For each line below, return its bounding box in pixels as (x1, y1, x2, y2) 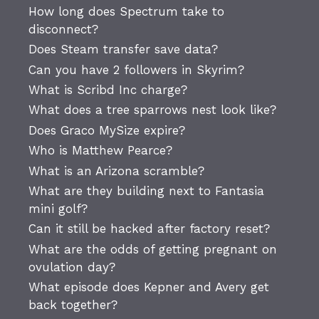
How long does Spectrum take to (28, 4, 224, 19)
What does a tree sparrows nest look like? (28, 103, 276, 117)
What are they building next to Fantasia (28, 183, 264, 198)
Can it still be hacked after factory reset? (28, 221, 270, 236)
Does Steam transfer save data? (28, 42, 218, 57)
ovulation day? (28, 259, 115, 274)
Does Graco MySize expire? (28, 122, 185, 137)
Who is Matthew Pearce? (28, 143, 172, 158)
